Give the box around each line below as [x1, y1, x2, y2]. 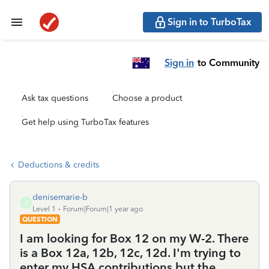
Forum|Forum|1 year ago [63, 205, 143, 213]
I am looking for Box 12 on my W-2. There [20, 231, 249, 246]
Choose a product [112, 93, 182, 103]
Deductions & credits [18, 160, 99, 170]
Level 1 [32, 205, 56, 213]
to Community [198, 56, 259, 68]
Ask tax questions [22, 93, 88, 103]
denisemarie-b [32, 192, 88, 202]
